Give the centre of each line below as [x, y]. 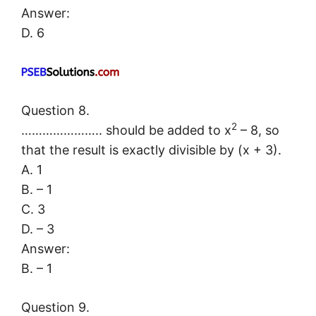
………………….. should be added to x [126, 130]
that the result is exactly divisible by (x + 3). [151, 150]
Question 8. [55, 111]
